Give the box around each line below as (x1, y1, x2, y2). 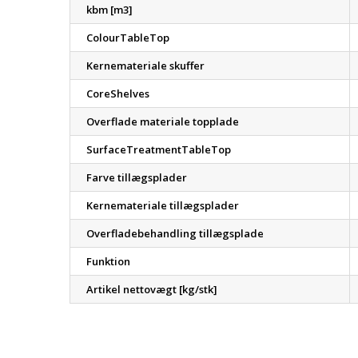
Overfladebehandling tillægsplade (86, 226, 264, 241)
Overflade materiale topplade (86, 114, 239, 129)
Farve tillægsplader (86, 170, 187, 185)
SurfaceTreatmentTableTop (86, 142, 231, 157)
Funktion (86, 254, 130, 268)
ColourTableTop (86, 30, 169, 45)
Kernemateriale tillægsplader (86, 198, 239, 213)
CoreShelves (86, 86, 149, 101)
